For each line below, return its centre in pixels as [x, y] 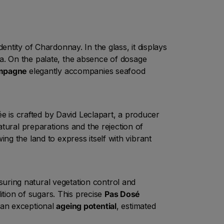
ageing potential [86, 206]
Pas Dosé [122, 194]
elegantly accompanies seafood [86, 71]
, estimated [136, 206]
